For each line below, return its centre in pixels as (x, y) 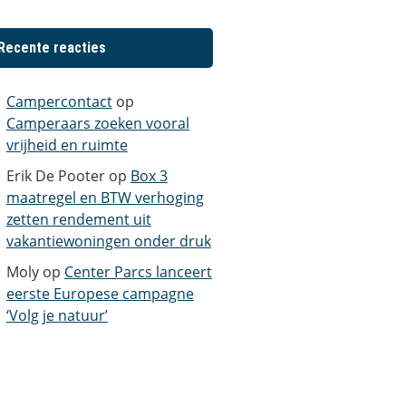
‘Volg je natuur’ (57, 316)
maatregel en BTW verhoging (105, 198)
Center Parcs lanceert (138, 272)
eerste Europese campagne (100, 294)
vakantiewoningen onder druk (108, 242)
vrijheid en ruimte (67, 145)
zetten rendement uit (78, 220)
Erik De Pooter (55, 176)
